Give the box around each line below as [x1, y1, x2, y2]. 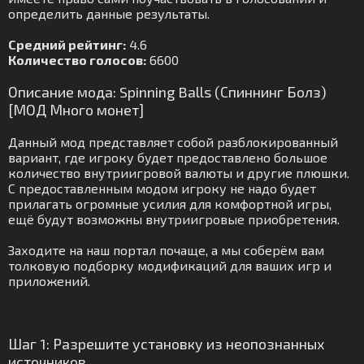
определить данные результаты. [8, 6, 210, 21]
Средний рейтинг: [8, 37, 126, 52]
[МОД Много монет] [8, 101, 144, 119]
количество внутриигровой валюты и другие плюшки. [8, 165, 349, 180]
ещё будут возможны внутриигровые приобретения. [8, 211, 340, 227]
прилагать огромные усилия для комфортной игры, [8, 196, 331, 211]
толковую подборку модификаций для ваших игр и [8, 258, 331, 273]
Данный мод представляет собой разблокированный [8, 134, 338, 149]
